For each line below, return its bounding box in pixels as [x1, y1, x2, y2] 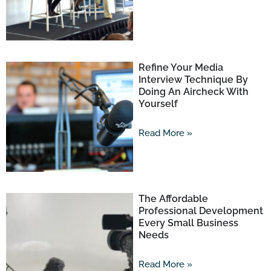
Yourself [138, 97, 178, 109]
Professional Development [138, 205, 263, 217]
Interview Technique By [138, 73, 248, 85]
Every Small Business [138, 217, 238, 229]
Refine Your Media [138, 61, 223, 73]
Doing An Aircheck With [138, 85, 249, 97]
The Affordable [138, 193, 208, 204]
